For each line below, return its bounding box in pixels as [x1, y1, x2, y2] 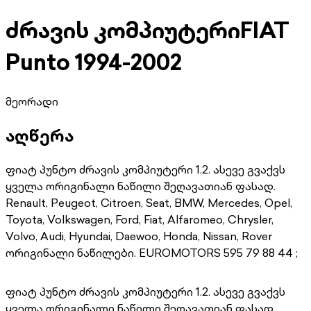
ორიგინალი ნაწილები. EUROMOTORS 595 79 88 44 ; [6, 244, 298, 261]
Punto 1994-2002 [6, 46, 182, 78]
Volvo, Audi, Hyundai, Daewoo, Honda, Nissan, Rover [6, 227, 272, 244]
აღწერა [6, 123, 74, 147]
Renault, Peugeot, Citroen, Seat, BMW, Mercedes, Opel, [6, 194, 292, 211]
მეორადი [6, 92, 58, 110]
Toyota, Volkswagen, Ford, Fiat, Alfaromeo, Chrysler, [6, 210, 274, 228]
